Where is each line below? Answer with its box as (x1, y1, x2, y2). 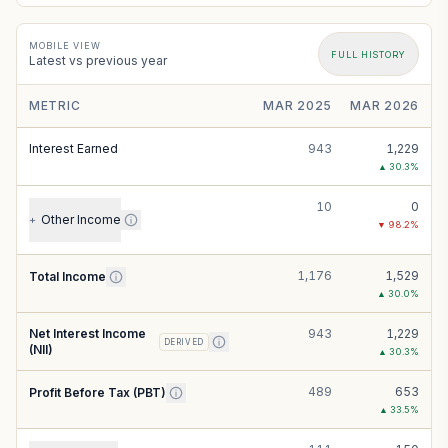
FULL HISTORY (331, 48, 406, 60)
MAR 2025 (263, 98, 332, 113)
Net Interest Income (29, 326, 146, 341)
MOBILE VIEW (29, 39, 101, 51)
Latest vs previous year (29, 52, 167, 68)
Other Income (41, 212, 121, 227)
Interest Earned (29, 141, 118, 156)
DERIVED (163, 337, 204, 347)
